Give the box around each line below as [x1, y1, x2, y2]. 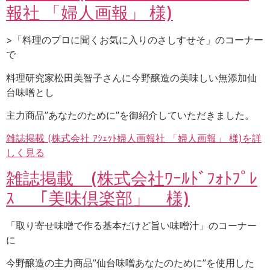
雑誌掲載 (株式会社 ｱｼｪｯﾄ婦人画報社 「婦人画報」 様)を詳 [6, 132, 262, 145]
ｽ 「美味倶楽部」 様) [6, 187, 190, 209]
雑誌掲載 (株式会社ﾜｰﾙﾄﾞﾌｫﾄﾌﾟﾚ [6, 168, 257, 189]
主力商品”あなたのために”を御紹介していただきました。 [6, 108, 254, 121]
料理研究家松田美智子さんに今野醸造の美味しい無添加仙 [6, 71, 257, 84]
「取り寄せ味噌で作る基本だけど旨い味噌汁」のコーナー [6, 219, 257, 231]
